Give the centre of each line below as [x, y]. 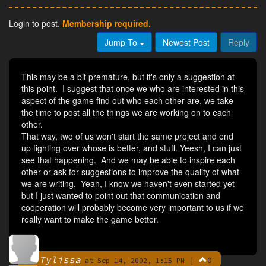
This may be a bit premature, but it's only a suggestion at [128, 77]
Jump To [122, 42]
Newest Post [186, 42]
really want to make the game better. [90, 219]
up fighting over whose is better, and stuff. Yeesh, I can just [132, 148]
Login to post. [36, 23]
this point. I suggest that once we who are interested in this [133, 89]
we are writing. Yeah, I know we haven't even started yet [128, 184]
